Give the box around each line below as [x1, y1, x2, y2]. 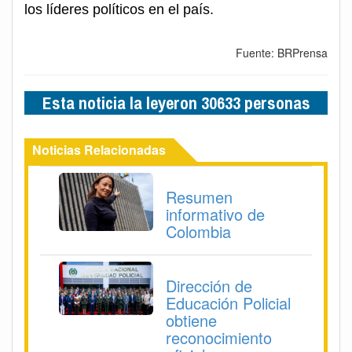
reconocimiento [166, 326, 272, 350]
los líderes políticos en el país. [24, 2, 214, 18]
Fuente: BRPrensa [236, 45, 328, 61]
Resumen [166, 185, 233, 209]
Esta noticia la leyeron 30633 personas [42, 91, 310, 115]
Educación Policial [166, 291, 291, 315]
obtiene [166, 309, 217, 332]
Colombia [166, 220, 231, 244]
